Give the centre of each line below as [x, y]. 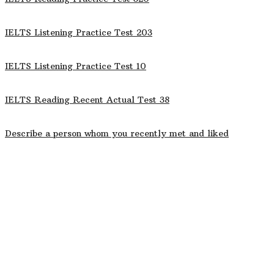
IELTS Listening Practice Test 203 [79, 33]
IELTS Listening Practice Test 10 [76, 66]
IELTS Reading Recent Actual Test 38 [87, 100]
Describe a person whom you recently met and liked [117, 134]
